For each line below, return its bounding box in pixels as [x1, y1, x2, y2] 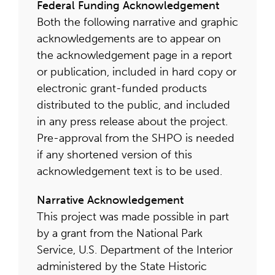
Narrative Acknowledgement [37, 193, 184, 207]
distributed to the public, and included [37, 98, 230, 112]
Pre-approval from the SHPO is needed [37, 131, 234, 145]
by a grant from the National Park [37, 227, 203, 240]
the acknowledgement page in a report [37, 48, 232, 62]
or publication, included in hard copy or [37, 65, 236, 79]
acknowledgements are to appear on [37, 32, 221, 45]
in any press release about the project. [37, 115, 228, 128]
